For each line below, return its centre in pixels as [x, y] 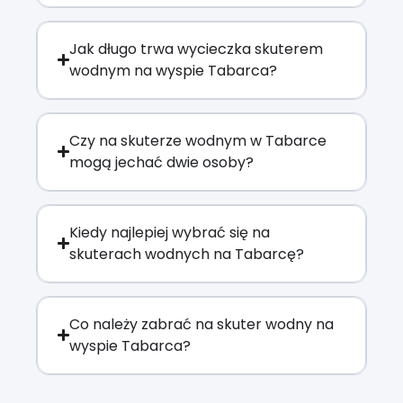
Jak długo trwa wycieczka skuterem [197, 49]
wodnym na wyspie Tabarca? [174, 70]
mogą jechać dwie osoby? [162, 162]
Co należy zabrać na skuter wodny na [202, 324]
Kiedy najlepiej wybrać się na [170, 232]
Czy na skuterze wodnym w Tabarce [198, 140]
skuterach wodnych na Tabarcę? [187, 254]
